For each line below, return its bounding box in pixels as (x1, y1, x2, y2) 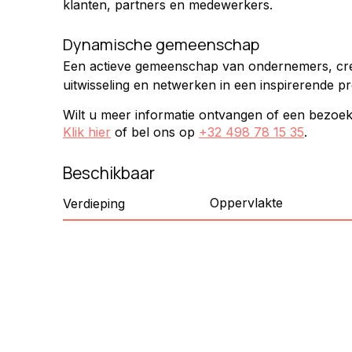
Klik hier (63, 124, 111, 141)
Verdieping (63, 195, 125, 211)
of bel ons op (115, 124, 199, 141)
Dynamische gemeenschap (63, 34, 259, 56)
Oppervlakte (210, 195, 284, 211)
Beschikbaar (63, 162, 155, 185)
